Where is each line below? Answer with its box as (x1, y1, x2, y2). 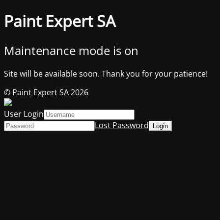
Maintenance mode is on (4, 42, 138, 58)
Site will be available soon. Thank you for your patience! (4, 68, 208, 79)
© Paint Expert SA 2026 (4, 86, 88, 98)
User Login (4, 108, 44, 119)
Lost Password (95, 119, 149, 131)
